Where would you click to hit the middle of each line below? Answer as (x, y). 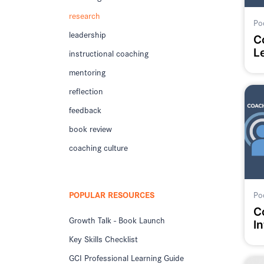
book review (90, 129)
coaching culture (98, 148)
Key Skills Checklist (103, 238)
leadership (88, 34)
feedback (85, 110)
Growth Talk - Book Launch (117, 220)
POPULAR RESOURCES (112, 195)
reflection (86, 91)
